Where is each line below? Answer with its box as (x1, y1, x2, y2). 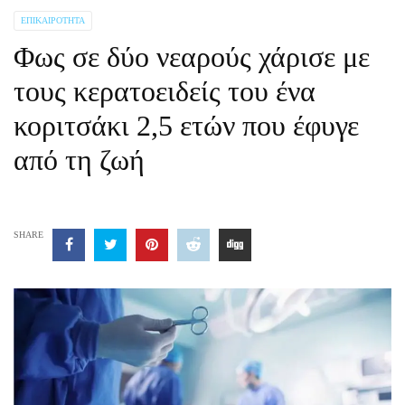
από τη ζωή (14, 144, 145, 176)
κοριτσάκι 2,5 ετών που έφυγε (14, 109, 359, 142)
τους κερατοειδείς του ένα (14, 75, 316, 108)
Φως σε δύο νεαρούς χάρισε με (14, 41, 370, 73)
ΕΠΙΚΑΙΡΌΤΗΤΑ (21, 15, 85, 25)
